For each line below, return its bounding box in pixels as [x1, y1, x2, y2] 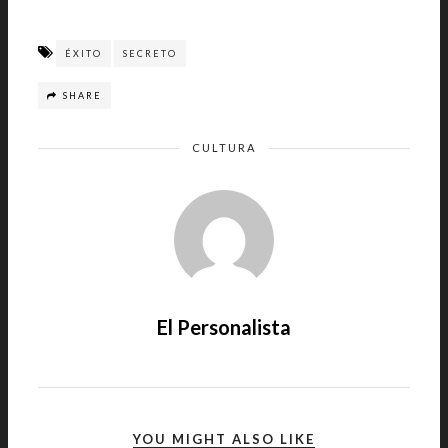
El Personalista [157, 315, 291, 339]
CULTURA [192, 141, 256, 154]
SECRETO [123, 48, 177, 59]
